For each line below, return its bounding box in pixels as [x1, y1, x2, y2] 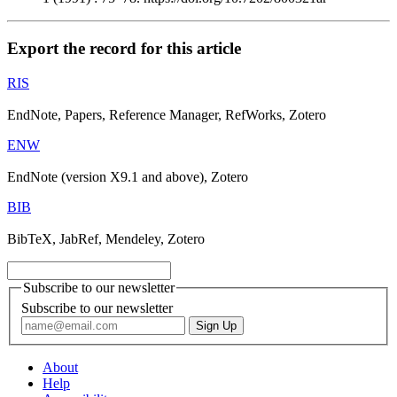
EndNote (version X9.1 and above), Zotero [7, 168, 248, 184]
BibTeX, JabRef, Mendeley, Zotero [7, 230, 205, 246]
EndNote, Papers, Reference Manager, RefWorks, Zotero [7, 106, 326, 122]
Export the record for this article [7, 38, 241, 58]
